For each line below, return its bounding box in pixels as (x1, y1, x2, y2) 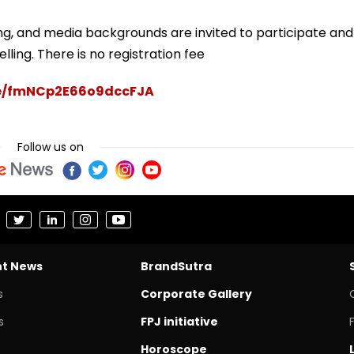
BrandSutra (140, 258, 212, 275)
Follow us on (17, 139, 84, 156)
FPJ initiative (140, 314, 218, 330)
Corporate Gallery (140, 286, 252, 303)
